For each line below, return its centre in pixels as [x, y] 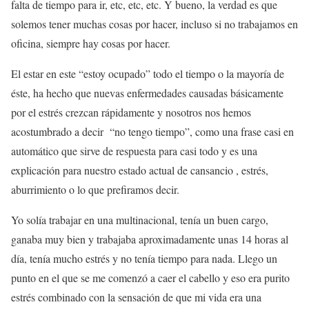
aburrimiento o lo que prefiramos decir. [95, 189]
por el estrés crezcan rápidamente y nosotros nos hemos [131, 112]
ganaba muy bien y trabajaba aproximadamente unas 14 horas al [150, 239]
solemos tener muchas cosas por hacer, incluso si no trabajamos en [154, 23]
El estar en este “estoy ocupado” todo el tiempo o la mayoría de [148, 73]
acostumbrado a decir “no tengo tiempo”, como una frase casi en [152, 131]
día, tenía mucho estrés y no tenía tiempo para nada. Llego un [144, 258]
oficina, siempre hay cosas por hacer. [91, 43]
